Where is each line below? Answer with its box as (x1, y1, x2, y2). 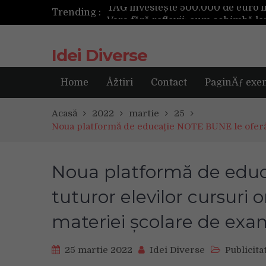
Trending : (52, 7, 101, 18)
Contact (151, 77, 187, 88)
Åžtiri (106, 77, 133, 88)
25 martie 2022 (65, 245, 132, 255)
